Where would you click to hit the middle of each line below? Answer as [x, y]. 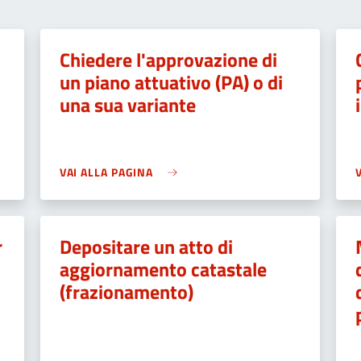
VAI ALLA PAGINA [106, 172]
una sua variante [127, 105]
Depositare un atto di [146, 247]
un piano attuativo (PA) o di [171, 82]
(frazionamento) [126, 292]
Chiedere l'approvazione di [168, 60]
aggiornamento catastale [163, 269]
